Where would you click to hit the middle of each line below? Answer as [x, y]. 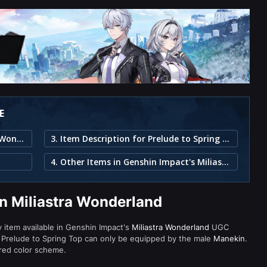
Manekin [229, 238]
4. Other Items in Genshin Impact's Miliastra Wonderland [225, 162]
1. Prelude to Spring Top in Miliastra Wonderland [20, 139]
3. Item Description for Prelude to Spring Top [226, 139]
